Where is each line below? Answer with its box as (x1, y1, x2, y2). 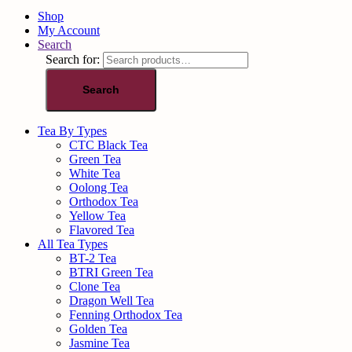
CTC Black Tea (69, 138, 148, 152)
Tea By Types (38, 124, 107, 138)
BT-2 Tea (69, 251, 116, 266)
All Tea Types (38, 237, 108, 251)
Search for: (46, 53, 100, 67)
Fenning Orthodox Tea (69, 308, 182, 322)
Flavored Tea (69, 223, 134, 237)
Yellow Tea (69, 209, 126, 223)
